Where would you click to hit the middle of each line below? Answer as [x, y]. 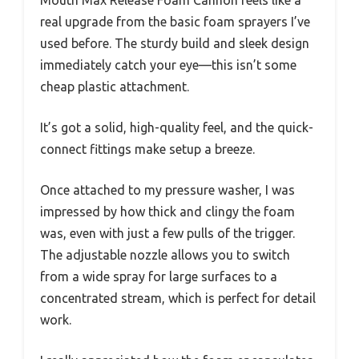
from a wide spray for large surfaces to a [159, 276]
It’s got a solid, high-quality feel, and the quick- [177, 127]
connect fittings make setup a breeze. [147, 149]
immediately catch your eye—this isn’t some [168, 65]
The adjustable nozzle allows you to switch [165, 254]
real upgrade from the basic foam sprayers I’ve [175, 21]
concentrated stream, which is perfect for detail [178, 298]
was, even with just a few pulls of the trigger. [167, 233]
